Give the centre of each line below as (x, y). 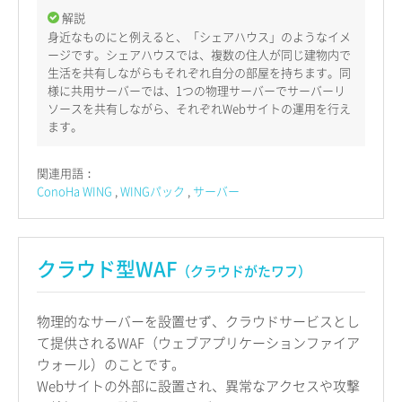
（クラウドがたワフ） (244, 271)
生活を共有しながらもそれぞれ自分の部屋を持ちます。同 (199, 72)
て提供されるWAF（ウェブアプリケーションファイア (198, 342)
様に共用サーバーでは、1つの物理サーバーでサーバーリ (197, 90)
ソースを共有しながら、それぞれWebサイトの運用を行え (199, 108)
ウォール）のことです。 (111, 364)
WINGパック (153, 190)
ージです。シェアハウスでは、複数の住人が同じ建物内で (199, 54)
